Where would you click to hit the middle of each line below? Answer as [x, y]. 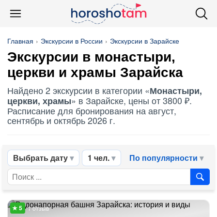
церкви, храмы [39, 101]
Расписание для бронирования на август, [92, 110]
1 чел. [99, 158]
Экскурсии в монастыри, [91, 57]
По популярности [163, 158]
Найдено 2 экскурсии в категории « [78, 90]
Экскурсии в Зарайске [145, 41]
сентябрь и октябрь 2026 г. [61, 120]
